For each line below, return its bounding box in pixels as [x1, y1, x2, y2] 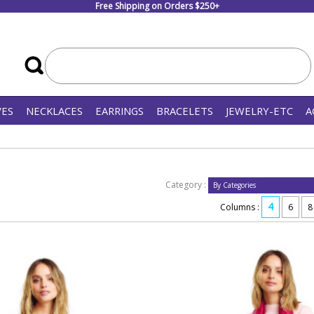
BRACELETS [156, 104, 213, 118]
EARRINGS [95, 104, 144, 118]
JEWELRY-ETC [226, 104, 293, 118]
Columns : [219, 201, 259, 213]
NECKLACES [26, 104, 83, 118]
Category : [165, 179, 208, 191]
